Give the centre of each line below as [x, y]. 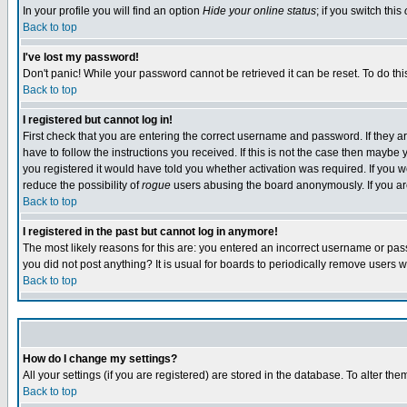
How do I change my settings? [100, 359]
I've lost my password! [81, 57]
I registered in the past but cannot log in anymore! [150, 232]
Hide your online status [259, 11]
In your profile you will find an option [113, 11]
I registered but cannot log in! [98, 120]
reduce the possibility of [82, 185]
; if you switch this [360, 11]
